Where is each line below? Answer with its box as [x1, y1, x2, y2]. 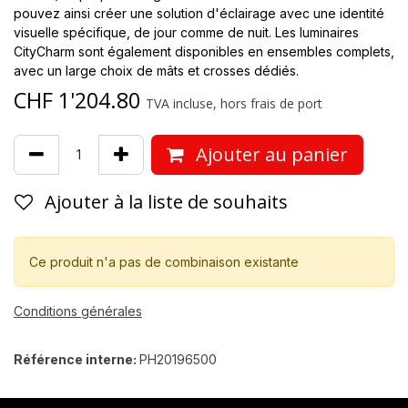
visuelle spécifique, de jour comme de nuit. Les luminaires [14, 24, 359, 40]
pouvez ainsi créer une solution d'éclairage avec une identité [14, 5, 384, 21]
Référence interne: [14, 351, 139, 367]
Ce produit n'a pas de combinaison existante [29, 253, 299, 270]
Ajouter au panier [191, 141, 348, 167]
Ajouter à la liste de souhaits [45, 189, 288, 214]
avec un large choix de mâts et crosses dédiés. [14, 62, 299, 78]
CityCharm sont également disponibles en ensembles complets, [14, 43, 394, 59]
